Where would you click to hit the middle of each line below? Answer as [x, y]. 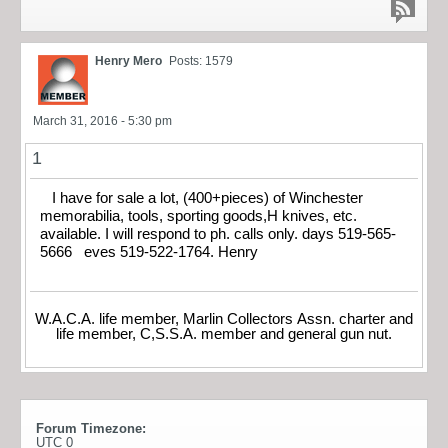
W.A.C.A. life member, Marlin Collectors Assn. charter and [224, 319]
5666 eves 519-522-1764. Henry [149, 251]
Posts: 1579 [201, 60]
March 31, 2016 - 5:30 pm [102, 120]
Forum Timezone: [91, 429]
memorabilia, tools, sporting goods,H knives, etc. [198, 215]
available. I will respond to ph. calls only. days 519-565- [218, 233]
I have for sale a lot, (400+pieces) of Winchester [201, 197]
